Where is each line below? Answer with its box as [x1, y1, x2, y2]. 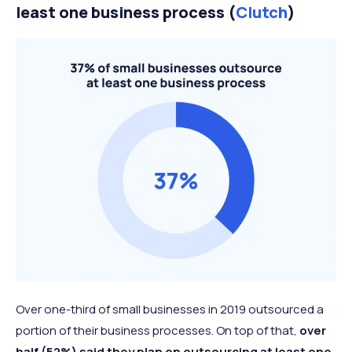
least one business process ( [16, 2, 236, 24]
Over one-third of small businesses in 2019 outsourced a [16, 301, 324, 318]
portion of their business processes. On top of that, [16, 322, 299, 339]
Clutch [236, 2, 288, 24]
